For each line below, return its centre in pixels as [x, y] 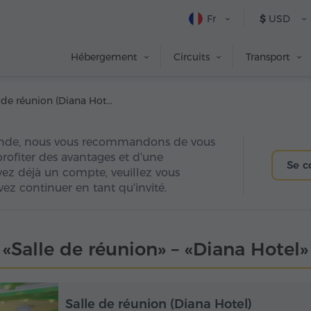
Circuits [192, 57]
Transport [268, 57]
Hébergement [104, 57]
